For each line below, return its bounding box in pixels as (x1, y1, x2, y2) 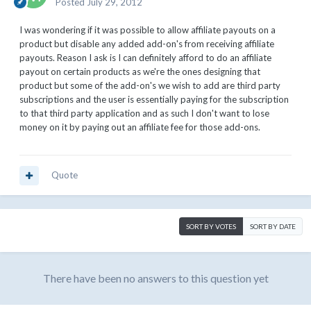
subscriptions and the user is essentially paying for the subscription (19, 94, 289, 106)
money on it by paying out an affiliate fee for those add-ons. (19, 121, 260, 133)
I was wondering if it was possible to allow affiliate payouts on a (19, 24, 276, 36)
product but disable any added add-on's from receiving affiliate (19, 38, 274, 50)
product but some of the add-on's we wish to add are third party (19, 80, 280, 92)
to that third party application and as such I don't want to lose (19, 108, 269, 119)
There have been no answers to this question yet (42, 271, 269, 285)
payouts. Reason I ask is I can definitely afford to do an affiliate (19, 52, 271, 64)
